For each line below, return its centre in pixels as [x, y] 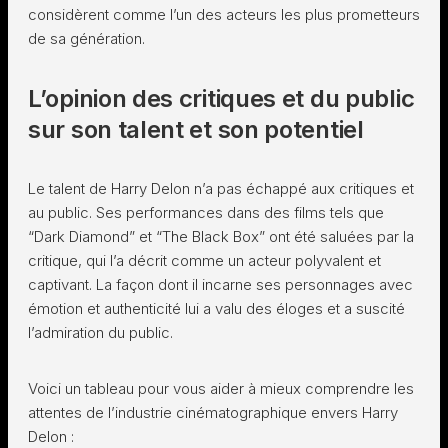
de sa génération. [86, 38]
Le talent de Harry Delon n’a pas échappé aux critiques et [221, 188]
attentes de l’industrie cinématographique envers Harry [213, 412]
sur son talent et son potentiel [196, 129]
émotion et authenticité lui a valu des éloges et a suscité [216, 308]
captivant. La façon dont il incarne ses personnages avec [220, 284]
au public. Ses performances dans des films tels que [206, 212]
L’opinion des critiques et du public [221, 98]
